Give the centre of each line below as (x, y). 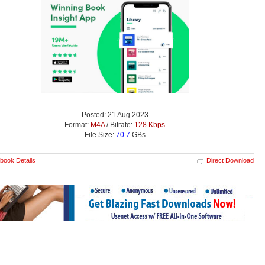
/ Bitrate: (119, 125)
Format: (77, 125)
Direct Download (230, 161)
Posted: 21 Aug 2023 (115, 115)
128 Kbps (150, 125)
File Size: (100, 135)
